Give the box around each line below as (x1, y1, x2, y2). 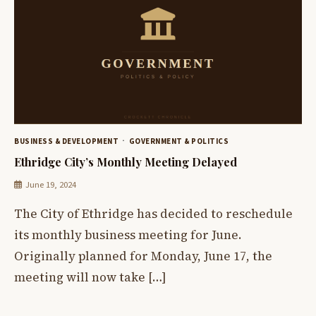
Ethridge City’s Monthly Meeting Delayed (14, 154, 237, 169)
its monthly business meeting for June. (14, 226, 242, 244)
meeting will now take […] (14, 269, 166, 286)
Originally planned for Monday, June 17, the (14, 248, 272, 265)
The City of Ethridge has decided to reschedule (14, 205, 293, 223)
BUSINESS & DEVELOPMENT (14, 136, 119, 147)
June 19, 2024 (25, 178, 76, 192)
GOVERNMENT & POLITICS (128, 136, 229, 147)
